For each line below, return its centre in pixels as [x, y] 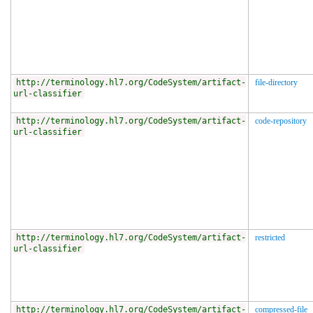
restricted [270, 237]
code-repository [281, 121]
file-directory [276, 82]
